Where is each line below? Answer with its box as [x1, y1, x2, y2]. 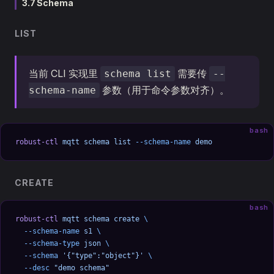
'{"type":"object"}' [58, 251, 144, 260]
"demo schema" [50, 264, 109, 272]
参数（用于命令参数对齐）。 [100, 84, 229, 96]
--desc [15, 264, 50, 272]
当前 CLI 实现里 [29, 67, 100, 80]
